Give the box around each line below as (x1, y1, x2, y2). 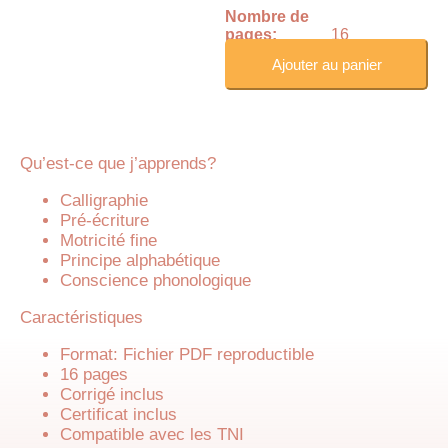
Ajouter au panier (271, 56, 382, 73)
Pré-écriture (60, 211, 149, 230)
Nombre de (225, 8, 309, 25)
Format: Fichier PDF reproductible (60, 345, 314, 364)
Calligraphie (60, 191, 148, 210)
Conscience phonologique (60, 271, 251, 290)
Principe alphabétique (60, 251, 220, 270)
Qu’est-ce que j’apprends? (20, 154, 216, 173)
